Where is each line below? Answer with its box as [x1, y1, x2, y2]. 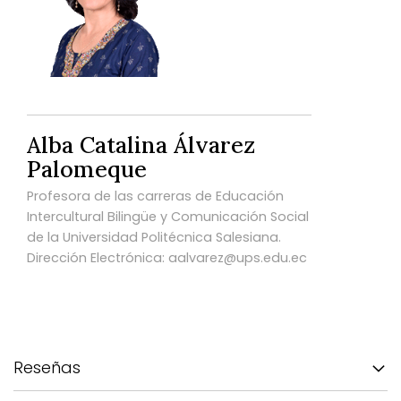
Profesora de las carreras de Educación [27, 186, 284, 205]
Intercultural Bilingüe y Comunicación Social [27, 207, 309, 226]
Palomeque [27, 154, 147, 183]
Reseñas [13, 355, 81, 379]
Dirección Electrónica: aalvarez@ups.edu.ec [27, 248, 307, 267]
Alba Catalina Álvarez [27, 130, 255, 159]
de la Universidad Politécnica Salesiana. [27, 227, 281, 246]
